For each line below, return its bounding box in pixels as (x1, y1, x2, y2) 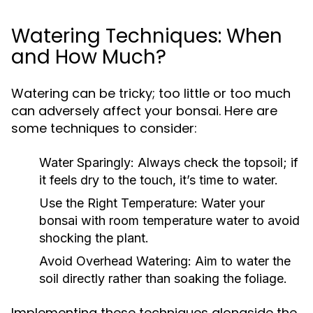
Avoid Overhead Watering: (39, 254, 191, 268)
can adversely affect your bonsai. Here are (11, 102, 277, 119)
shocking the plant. (39, 231, 149, 245)
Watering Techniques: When (11, 22, 282, 50)
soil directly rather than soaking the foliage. (39, 271, 287, 286)
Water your (198, 196, 265, 210)
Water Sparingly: (39, 155, 134, 170)
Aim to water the (191, 254, 291, 268)
